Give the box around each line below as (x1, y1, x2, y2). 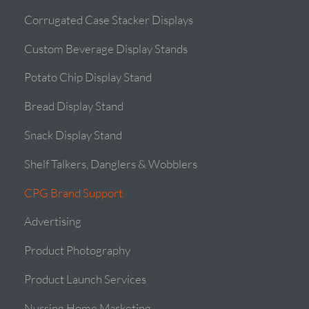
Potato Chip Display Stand (24, 70, 152, 85)
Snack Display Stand (24, 128, 123, 143)
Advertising (24, 214, 82, 229)
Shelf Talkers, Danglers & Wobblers (24, 157, 198, 172)
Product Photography (24, 243, 131, 258)
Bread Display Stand (24, 99, 124, 114)
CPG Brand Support (24, 185, 123, 200)
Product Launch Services (24, 272, 147, 287)
